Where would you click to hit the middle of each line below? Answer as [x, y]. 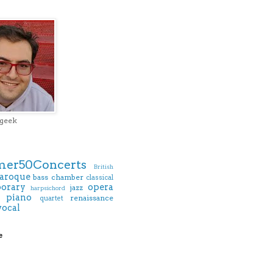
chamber [67, 177]
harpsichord [48, 188]
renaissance [92, 198]
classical [100, 178]
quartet [51, 199]
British [104, 167]
